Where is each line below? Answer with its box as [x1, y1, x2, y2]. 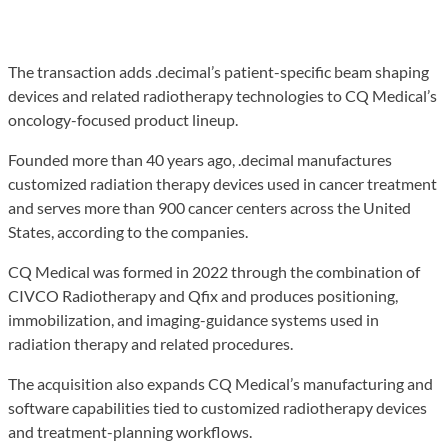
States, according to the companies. [8, 221, 248, 241]
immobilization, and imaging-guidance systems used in [8, 309, 379, 329]
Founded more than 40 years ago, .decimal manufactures [8, 149, 392, 169]
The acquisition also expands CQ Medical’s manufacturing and [8, 373, 433, 393]
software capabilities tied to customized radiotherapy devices [8, 397, 427, 417]
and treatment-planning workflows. [8, 421, 252, 441]
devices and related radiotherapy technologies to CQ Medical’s [8, 85, 437, 105]
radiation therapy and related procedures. [8, 333, 293, 353]
